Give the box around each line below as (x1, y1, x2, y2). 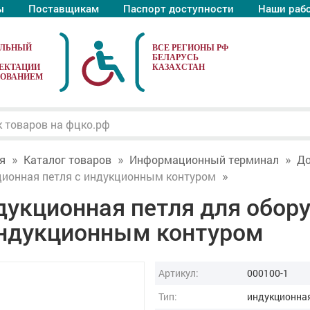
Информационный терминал (129, 152, 279, 167)
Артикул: (158, 266, 199, 280)
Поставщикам (28, 1, 99, 15)
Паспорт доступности (122, 1, 234, 15)
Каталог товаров (23, 152, 111, 167)
